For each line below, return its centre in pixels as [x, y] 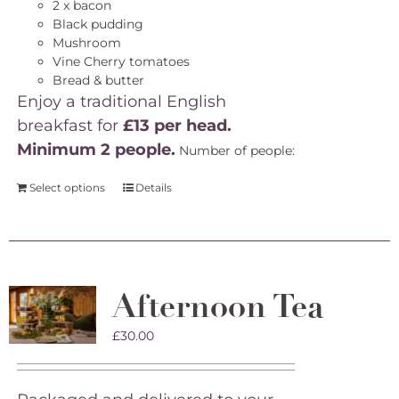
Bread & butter [98, 80]
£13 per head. [177, 126]
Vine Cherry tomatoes [121, 61]
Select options [67, 187]
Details [153, 187]
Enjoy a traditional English [121, 102]
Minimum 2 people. [96, 150]
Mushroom [86, 43]
